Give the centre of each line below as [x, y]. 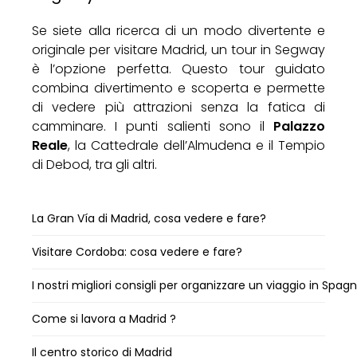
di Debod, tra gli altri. [94, 164]
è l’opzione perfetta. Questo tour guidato [178, 69]
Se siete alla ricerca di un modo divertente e [178, 30]
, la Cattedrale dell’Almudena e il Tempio [196, 145]
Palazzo [299, 126]
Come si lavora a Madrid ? [104, 318]
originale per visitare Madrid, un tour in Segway [178, 49]
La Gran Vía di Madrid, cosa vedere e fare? [149, 218]
